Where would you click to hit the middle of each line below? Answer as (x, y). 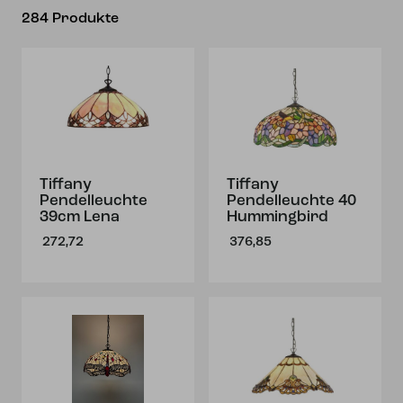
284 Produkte (70, 19)
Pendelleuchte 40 (291, 201)
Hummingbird (278, 217)
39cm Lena (80, 217)
